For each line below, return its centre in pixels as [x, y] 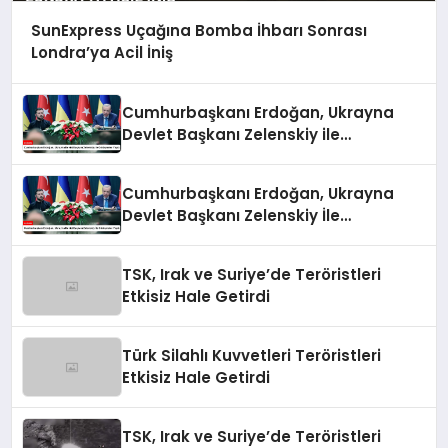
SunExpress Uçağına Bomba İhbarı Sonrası [198, 31]
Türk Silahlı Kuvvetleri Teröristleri [252, 356]
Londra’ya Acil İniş [101, 53]
